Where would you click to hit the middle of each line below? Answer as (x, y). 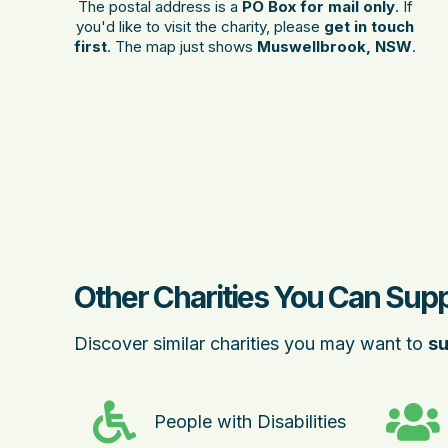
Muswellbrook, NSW (335, 46)
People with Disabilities (250, 421)
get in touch (369, 26)
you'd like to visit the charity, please (200, 26)
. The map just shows (182, 46)
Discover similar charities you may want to (251, 343)
